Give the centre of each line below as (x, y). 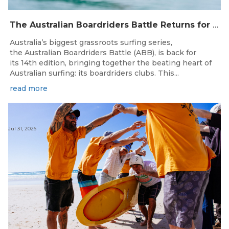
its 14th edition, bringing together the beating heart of (111, 63)
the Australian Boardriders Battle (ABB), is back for (103, 53)
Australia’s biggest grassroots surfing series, (91, 43)
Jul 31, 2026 (22, 129)
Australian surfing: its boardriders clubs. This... (94, 73)
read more (29, 89)
